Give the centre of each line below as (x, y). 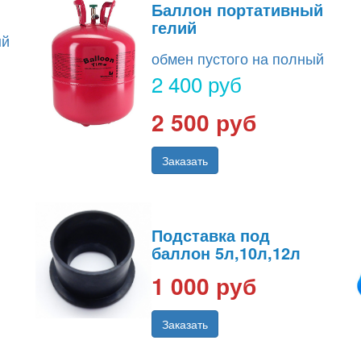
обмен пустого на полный (238, 58)
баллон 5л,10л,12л (226, 253)
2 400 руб (197, 84)
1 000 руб (204, 286)
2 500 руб (204, 122)
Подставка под (211, 235)
